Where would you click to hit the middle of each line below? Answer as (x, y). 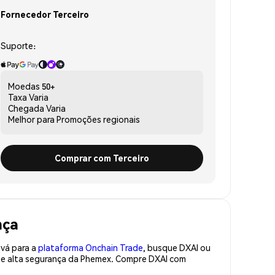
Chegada (26, 108)
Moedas (24, 86)
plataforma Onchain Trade (91, 247)
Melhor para (31, 119)
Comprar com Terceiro (102, 157)
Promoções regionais (98, 119)
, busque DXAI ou (177, 247)
